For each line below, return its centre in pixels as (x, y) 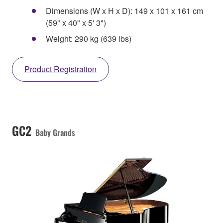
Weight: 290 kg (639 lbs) (89, 39)
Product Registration (60, 69)
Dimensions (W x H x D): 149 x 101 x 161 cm (124, 11)
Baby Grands (55, 133)
